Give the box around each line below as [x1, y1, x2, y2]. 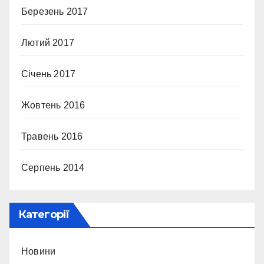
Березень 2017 [21, 6, 88, 16]
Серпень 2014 [21, 162, 85, 173]
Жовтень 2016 [21, 100, 85, 110]
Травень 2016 [21, 131, 83, 141]
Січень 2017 [21, 68, 76, 79]
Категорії [18, 207, 69, 221]
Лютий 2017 [21, 37, 74, 48]
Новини [21, 246, 56, 256]
